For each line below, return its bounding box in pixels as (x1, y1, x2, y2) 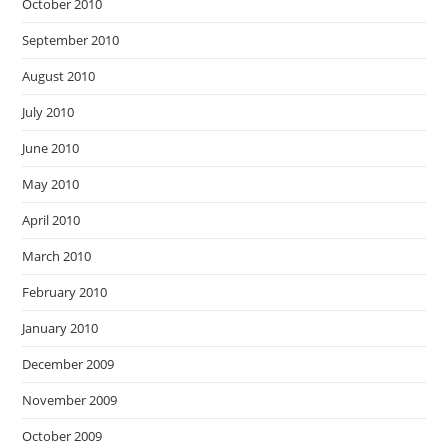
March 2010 (22, 247, 92, 265)
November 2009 (22, 391, 118, 409)
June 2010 (22, 139, 80, 157)
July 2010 (22, 103, 75, 121)
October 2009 (22, 427, 103, 445)
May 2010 (22, 175, 80, 193)
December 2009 (22, 355, 115, 373)
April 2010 (22, 211, 81, 229)
